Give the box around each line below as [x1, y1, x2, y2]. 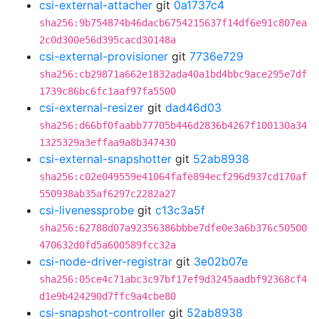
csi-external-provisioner [39, 49, 168, 63]
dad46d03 [165, 100, 221, 115]
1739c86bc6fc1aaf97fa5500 [39, 85, 176, 97]
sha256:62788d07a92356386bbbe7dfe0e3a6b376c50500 [39, 222, 307, 234]
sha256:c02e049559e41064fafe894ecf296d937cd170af [39, 171, 307, 182]
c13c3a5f [155, 203, 205, 217]
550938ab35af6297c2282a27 [39, 188, 176, 199]
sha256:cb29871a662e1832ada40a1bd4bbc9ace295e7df [39, 68, 307, 80]
